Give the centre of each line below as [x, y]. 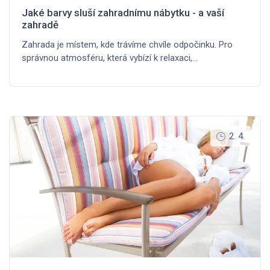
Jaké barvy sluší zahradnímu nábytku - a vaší [123, 13]
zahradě [40, 25]
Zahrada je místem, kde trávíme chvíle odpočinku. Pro [127, 45]
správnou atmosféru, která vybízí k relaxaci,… [110, 58]
